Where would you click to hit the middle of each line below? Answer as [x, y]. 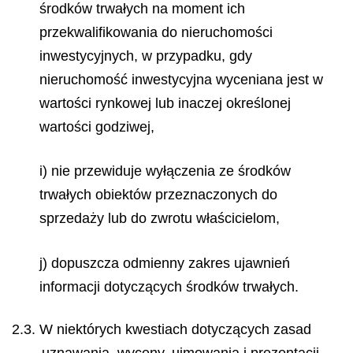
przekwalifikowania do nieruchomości [156, 32]
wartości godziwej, [97, 126]
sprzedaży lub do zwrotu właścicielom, [160, 218]
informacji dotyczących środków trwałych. [169, 286]
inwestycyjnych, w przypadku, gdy [146, 56]
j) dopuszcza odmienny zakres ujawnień [165, 263]
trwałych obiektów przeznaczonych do [158, 195]
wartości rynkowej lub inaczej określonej [165, 103]
